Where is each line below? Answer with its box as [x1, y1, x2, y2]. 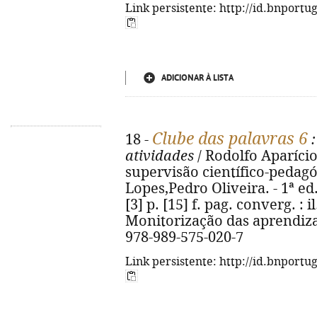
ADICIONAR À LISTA [161, 73, 234, 83]
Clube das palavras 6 [152, 129, 308, 148]
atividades [125, 148, 194, 164]
